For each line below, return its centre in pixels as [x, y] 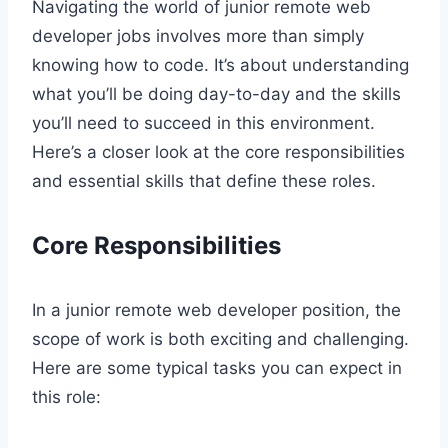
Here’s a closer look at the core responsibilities [218, 151]
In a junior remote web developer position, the [216, 309]
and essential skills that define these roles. [204, 180]
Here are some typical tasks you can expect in [217, 367]
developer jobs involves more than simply [198, 35]
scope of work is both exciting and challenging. [220, 338]
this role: [66, 396]
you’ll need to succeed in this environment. [203, 122]
